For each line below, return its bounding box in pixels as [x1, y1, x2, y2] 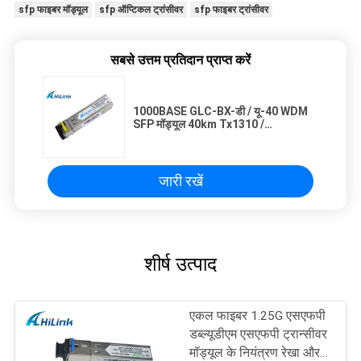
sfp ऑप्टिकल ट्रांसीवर [98, 4, 183, 16]
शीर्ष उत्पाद [144, 253, 217, 276]
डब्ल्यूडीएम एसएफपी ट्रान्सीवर [189, 327, 328, 342]
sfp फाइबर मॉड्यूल [18, 4, 88, 16]
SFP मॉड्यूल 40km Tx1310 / [133, 118, 264, 131]
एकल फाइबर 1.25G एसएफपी [189, 309, 326, 324]
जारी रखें [158, 172, 203, 190]
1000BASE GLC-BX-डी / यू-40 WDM [133, 105, 308, 118]
